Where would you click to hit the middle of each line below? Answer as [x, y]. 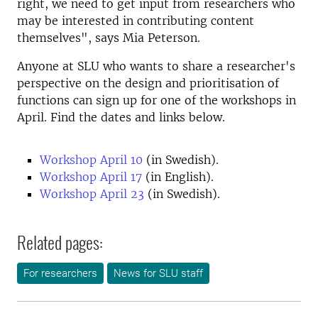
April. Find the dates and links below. [125, 117]
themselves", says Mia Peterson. [109, 38]
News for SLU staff [158, 273]
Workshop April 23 [92, 194]
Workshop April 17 [91, 177]
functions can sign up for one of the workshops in [157, 100]
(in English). [180, 177]
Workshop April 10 [91, 160]
